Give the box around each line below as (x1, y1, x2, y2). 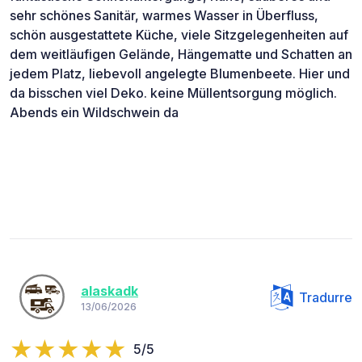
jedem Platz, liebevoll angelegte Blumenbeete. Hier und (10, 65, 350, 82)
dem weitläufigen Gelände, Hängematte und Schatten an (10, 45, 352, 62)
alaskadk (81, 283, 138, 300)
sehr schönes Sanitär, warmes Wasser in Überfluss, (10, 6, 318, 23)
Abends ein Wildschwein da (10, 103, 179, 120)
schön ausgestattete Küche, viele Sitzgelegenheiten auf (10, 26, 348, 43)
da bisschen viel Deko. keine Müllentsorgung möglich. (10, 84, 337, 101)
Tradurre (299, 288, 352, 305)
